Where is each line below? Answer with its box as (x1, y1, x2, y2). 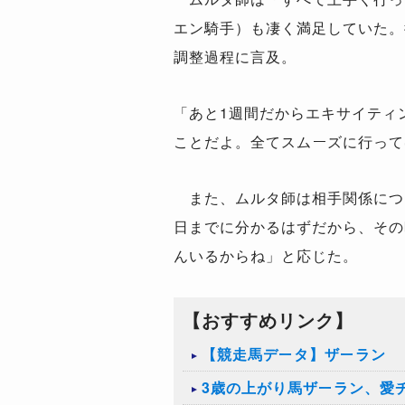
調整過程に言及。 (174, 46, 297, 67)
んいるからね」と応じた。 (174, 245, 358, 266)
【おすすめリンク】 (183, 306, 353, 333)
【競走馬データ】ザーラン (202, 344, 386, 364)
